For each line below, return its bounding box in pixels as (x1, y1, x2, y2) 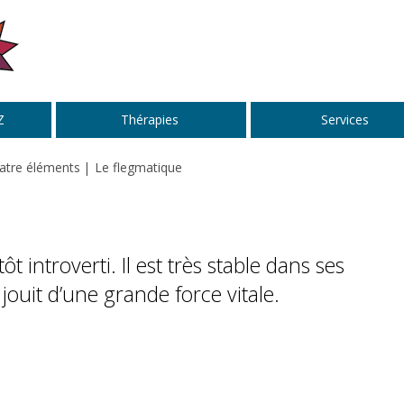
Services (320, 111, 369, 129)
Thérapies (121, 111, 179, 129)
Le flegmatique (95, 158, 182, 176)
